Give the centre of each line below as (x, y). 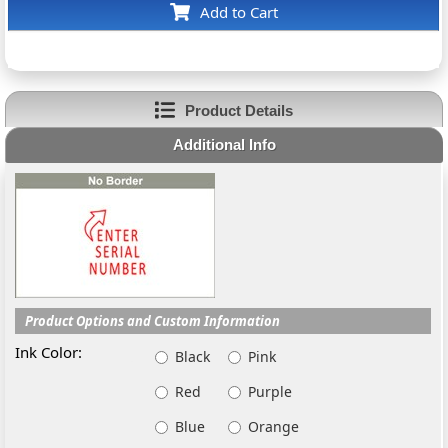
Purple (270, 391)
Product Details (238, 110)
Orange (274, 426)
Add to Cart (238, 12)
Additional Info (224, 144)
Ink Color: (49, 352)
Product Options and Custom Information (153, 321)
